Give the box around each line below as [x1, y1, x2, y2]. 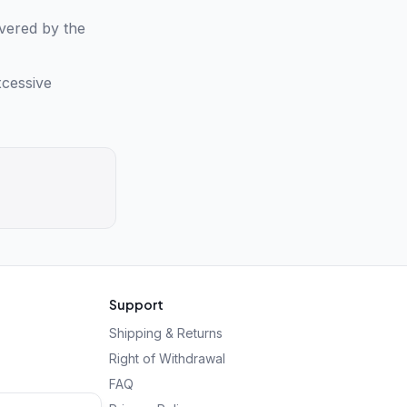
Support [109, 296, 164, 313]
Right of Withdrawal [109, 351, 225, 366]
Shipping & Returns [109, 325, 223, 341]
